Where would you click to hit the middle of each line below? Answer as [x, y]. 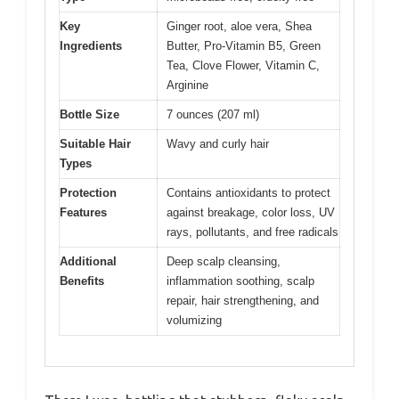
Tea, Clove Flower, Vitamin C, [243, 65]
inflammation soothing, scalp [240, 281]
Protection [88, 192]
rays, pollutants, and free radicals [252, 232]
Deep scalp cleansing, [224, 261]
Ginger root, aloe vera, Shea [239, 26]
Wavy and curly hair [218, 143]
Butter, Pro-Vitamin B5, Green [244, 45]
